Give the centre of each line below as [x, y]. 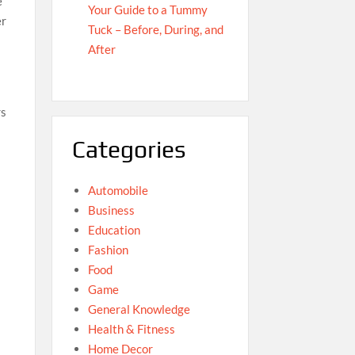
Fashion [108, 249]
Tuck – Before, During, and [155, 30]
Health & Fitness [131, 328]
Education [114, 229]
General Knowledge [139, 309]
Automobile [118, 190]
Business [111, 210]
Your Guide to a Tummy [147, 10]
